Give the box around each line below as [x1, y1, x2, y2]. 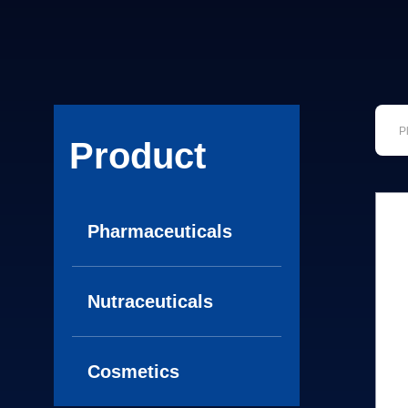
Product [69, 136, 206, 176]
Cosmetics [87, 362, 179, 382]
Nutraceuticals [87, 291, 213, 311]
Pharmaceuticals [87, 221, 232, 241]
